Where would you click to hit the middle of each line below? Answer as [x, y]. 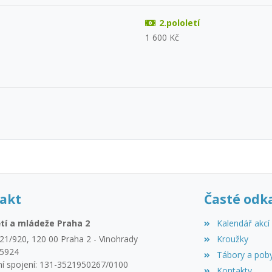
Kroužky [232, 239]
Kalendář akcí [243, 223]
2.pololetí [179, 22]
